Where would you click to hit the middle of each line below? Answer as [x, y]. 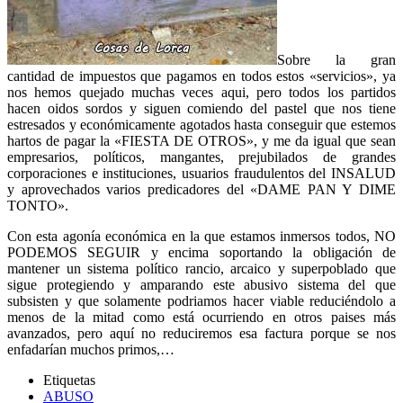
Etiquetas [69, 381]
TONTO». [38, 206]
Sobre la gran [336, 60]
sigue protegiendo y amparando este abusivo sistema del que [201, 285]
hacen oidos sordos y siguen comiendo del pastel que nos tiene [201, 109]
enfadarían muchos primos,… [91, 350]
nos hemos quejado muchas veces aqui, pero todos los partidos [201, 93]
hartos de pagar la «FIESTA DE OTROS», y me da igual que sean [201, 141]
